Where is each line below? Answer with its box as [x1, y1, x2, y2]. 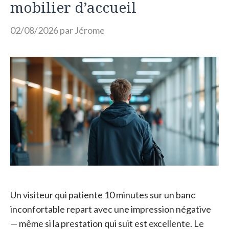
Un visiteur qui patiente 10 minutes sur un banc [10, 189, 195, 201]
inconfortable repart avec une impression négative [10, 203, 211, 215]
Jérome [75, 24, 105, 36]
